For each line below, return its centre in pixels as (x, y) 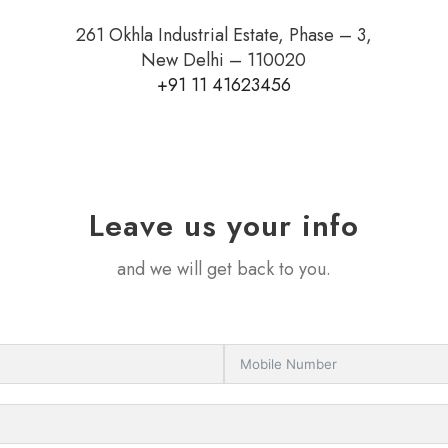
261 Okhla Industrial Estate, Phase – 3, (223, 35)
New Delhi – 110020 (224, 60)
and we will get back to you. (224, 269)
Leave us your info (224, 226)
